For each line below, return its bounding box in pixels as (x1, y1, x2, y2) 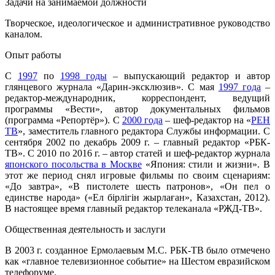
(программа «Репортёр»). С (5, 114, 122, 125)
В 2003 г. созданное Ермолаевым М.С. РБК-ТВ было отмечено (5, 244, 270, 255)
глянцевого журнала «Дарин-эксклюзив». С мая (5, 81, 219, 92)
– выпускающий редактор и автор (107, 70, 270, 81)
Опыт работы (5, 49, 61, 60)
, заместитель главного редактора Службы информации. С (23, 125, 270, 136)
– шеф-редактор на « (163, 114, 251, 125)
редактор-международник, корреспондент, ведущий (5, 92, 270, 103)
